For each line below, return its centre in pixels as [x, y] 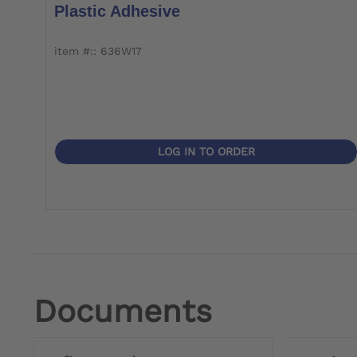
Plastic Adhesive [117, 12]
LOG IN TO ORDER [206, 152]
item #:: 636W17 [98, 51]
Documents [123, 312]
